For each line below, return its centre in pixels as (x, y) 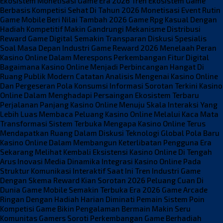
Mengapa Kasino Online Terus (155, 123)
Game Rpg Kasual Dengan (173, 19)
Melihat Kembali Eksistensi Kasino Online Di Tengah (123, 152)
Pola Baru (203, 133)
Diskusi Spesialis (177, 38)
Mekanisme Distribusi (163, 29)
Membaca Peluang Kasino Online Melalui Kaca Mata (129, 114)
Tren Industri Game (168, 170)
